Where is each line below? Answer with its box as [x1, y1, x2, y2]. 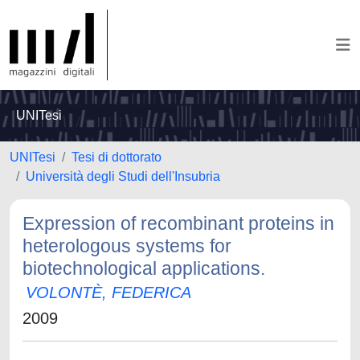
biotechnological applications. [22, 258, 265, 279]
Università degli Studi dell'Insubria [26, 170, 220, 183]
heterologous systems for [22, 235, 231, 256]
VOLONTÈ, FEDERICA [26, 284, 191, 301]
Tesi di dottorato [72, 150, 162, 164]
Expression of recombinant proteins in [22, 213, 334, 234]
